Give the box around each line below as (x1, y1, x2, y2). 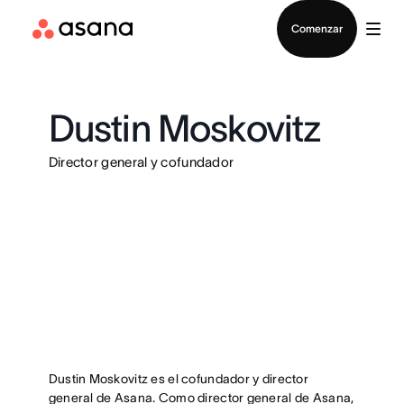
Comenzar (291, 23, 343, 34)
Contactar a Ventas (142, 4, 262, 19)
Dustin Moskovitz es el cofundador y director (48, 372, 308, 386)
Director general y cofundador (48, 154, 234, 170)
